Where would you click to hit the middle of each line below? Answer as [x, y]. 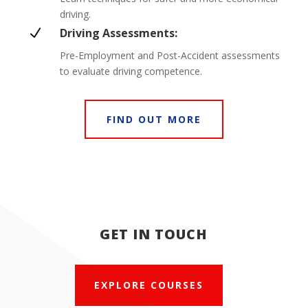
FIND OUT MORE [154, 120]
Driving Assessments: [119, 33]
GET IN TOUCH [154, 234]
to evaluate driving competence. [131, 71]
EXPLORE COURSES [148, 285]
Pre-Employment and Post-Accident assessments [170, 56]
